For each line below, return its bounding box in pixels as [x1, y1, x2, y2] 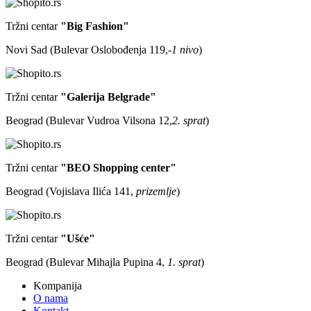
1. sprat [167, 255, 201, 268]
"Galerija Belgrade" [60, 90, 156, 103]
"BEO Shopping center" [60, 161, 176, 174]
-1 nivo [168, 43, 199, 56]
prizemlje [136, 185, 176, 197]
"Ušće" [60, 232, 95, 244]
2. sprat [172, 114, 205, 126]
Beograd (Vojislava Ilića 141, [6, 185, 136, 197]
